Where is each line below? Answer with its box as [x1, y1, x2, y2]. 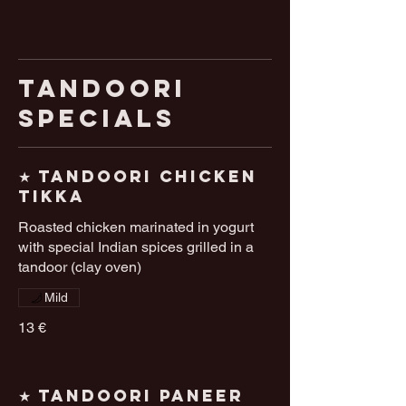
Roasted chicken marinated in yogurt [18, 218, 254, 237]
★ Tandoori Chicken [18, 166, 257, 188]
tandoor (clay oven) [18, 258, 141, 276]
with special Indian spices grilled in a [18, 238, 254, 256]
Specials [18, 102, 176, 134]
